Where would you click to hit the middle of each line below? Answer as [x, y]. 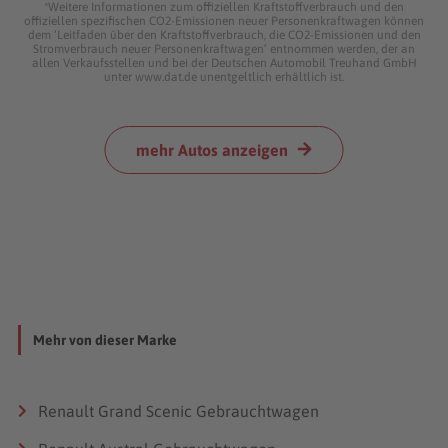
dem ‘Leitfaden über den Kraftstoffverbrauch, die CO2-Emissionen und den [224, 34]
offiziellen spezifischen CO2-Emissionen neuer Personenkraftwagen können [224, 20]
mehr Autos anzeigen [211, 149]
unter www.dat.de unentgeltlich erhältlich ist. [224, 76]
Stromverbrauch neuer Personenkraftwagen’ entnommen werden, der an [224, 48]
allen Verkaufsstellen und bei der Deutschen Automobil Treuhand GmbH [224, 62]
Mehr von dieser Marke [105, 339]
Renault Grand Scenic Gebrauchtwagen [178, 410]
